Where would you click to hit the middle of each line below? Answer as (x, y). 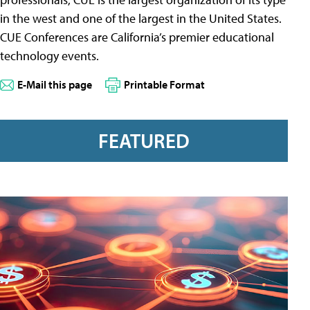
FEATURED (144, 141)
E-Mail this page (55, 84)
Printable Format (164, 84)
